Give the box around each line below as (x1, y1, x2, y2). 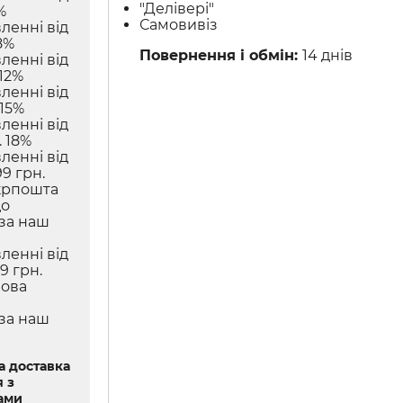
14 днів (302, 47, 354, 65)
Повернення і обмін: (139, 47, 303, 65)
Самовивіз (139, 16, 219, 34)
